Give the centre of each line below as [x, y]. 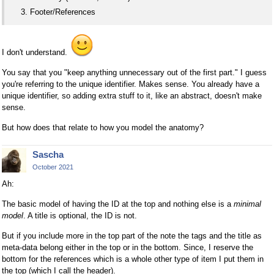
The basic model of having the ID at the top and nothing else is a [118, 204]
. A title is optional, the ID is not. [80, 216]
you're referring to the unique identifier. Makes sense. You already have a [131, 84]
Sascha [48, 154]
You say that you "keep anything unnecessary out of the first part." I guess [134, 72]
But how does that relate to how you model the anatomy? [103, 127]
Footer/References [63, 12]
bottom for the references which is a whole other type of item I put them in [133, 259]
